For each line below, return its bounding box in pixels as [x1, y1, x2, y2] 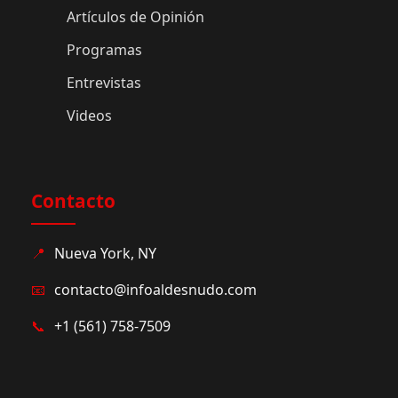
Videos [67, 106, 112, 126]
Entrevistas [67, 73, 141, 93]
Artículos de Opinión [67, 7, 204, 28]
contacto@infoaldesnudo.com [54, 279, 257, 299]
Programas [67, 40, 142, 60]
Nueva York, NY [54, 243, 156, 263]
